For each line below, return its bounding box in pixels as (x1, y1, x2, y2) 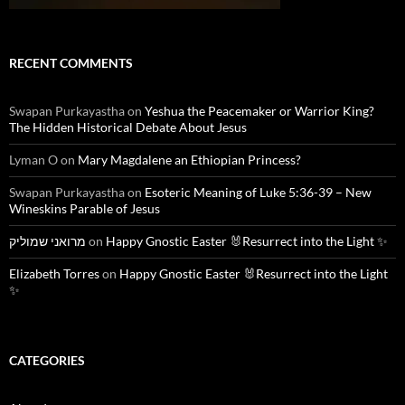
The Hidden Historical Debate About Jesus (9, 118, 247, 135)
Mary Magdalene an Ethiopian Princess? (78, 151, 301, 167)
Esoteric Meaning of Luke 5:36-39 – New (145, 184, 372, 200)
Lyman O (9, 151, 58, 167)
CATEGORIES (9, 352, 85, 368)
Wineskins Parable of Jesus (9, 200, 160, 216)
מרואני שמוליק (9, 232, 86, 249)
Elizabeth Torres (9, 265, 99, 281)
